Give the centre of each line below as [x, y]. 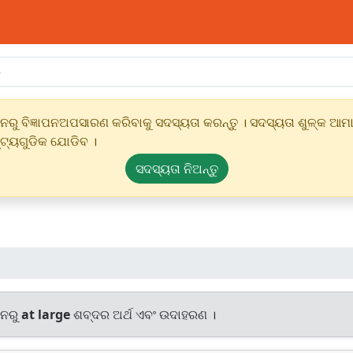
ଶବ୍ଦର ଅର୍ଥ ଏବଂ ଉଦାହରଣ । [143, 314]
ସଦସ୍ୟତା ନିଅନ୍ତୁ [176, 169]
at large [46, 314]
